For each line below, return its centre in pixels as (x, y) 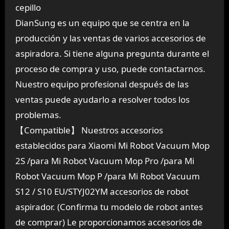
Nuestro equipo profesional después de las (102, 84)
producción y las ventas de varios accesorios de (110, 38)
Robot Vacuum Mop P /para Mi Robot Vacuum (107, 176)
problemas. (38, 115)
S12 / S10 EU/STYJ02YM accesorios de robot (102, 192)
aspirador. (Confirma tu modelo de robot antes (109, 207)
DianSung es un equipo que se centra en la (102, 23)
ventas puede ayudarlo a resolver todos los (102, 100)
